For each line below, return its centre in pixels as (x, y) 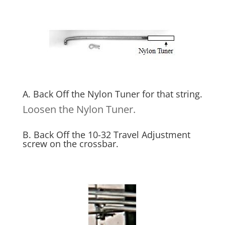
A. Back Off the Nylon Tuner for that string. (112, 94)
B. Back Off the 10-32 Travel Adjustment (106, 135)
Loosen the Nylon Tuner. (79, 109)
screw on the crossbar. (70, 144)
